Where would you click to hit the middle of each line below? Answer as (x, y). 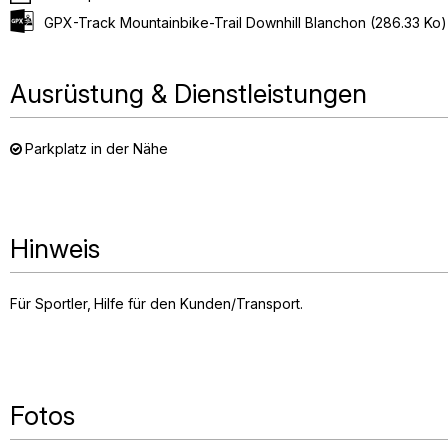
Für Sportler (48, 303)
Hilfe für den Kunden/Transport (197, 303)
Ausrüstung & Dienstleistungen (188, 93)
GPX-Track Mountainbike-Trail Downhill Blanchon (207, 22)
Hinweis (55, 248)
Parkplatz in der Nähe (96, 148)
